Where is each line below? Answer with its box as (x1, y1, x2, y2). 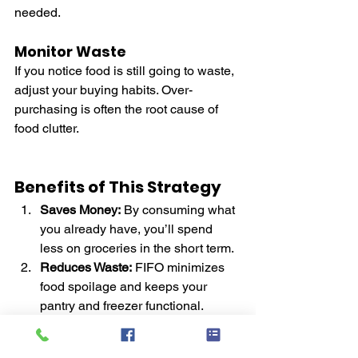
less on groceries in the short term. (40, 240, 234, 256)
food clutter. (14, 120, 79, 136)
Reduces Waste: (40, 259, 132, 275)
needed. (14, 4, 61, 20)
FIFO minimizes (132, 259, 228, 275)
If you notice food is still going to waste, (14, 62, 237, 78)
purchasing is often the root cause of (14, 101, 221, 117)
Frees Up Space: (40, 316, 135, 332)
